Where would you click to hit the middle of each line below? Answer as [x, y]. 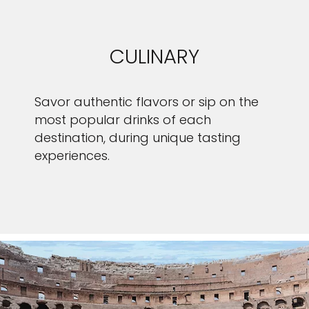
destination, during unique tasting [138, 138]
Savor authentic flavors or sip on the [147, 102]
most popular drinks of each [123, 120]
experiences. [72, 156]
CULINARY [154, 57]
